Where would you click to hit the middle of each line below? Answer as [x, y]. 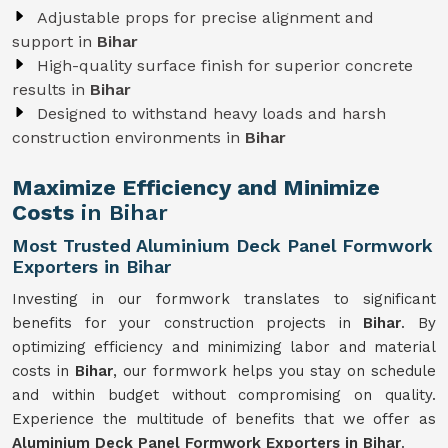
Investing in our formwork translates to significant [224, 299]
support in [54, 41]
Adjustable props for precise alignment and [205, 17]
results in [51, 89]
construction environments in [128, 137]
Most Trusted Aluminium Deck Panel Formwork [222, 245]
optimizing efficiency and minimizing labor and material [224, 347]
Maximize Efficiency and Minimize [196, 187]
